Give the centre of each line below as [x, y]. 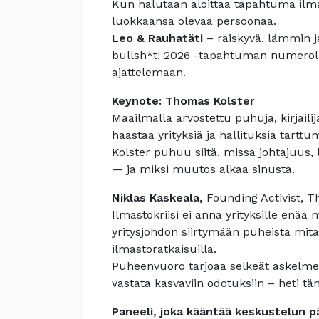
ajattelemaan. [149, 72]
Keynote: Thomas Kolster [183, 101]
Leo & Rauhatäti [159, 38]
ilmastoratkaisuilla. [164, 249]
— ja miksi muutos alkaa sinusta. [203, 169]
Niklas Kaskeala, [159, 198]
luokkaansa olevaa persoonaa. [194, 21]
